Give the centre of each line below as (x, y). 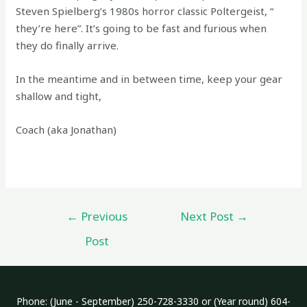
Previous (102, 216)
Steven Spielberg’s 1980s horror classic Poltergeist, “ (145, 11)
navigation (65, 228)
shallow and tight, (59, 96)
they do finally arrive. (67, 45)
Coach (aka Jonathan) (66, 130)
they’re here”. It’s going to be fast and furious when (142, 28)
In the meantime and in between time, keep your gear (149, 79)
